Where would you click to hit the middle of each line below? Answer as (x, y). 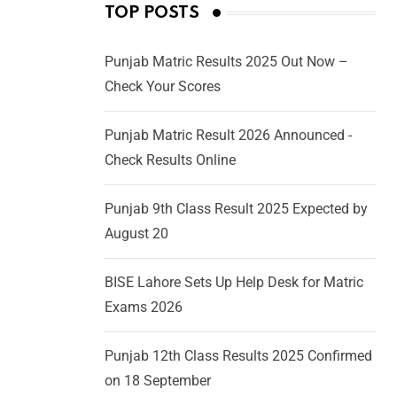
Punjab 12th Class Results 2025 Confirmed (238, 356)
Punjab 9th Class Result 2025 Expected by (236, 209)
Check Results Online (170, 160)
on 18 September (158, 381)
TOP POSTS (152, 13)
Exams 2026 (144, 307)
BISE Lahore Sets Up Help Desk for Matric (234, 283)
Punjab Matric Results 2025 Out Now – (226, 62)
